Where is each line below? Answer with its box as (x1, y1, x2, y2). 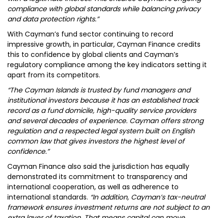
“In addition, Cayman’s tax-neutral (90, 192, 205, 202)
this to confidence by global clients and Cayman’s (7, 50, 179, 59)
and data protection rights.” (7, 14, 99, 24)
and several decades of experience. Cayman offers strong (7, 116, 203, 126)
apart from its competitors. (7, 70, 100, 80)
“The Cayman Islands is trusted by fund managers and (7, 85, 190, 95)
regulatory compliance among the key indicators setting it (7, 60, 207, 70)
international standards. (7, 192, 90, 202)
